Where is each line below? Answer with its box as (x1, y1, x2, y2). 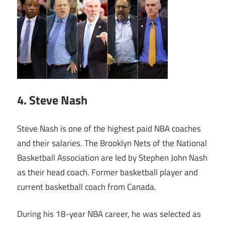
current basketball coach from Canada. (17, 180, 156, 193)
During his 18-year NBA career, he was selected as (17, 207, 201, 221)
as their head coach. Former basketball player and (17, 165, 198, 179)
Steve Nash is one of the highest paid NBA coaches (17, 122, 201, 135)
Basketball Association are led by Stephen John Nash (17, 151, 207, 164)
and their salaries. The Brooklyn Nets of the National (17, 136, 207, 150)
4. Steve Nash (17, 91, 87, 109)
